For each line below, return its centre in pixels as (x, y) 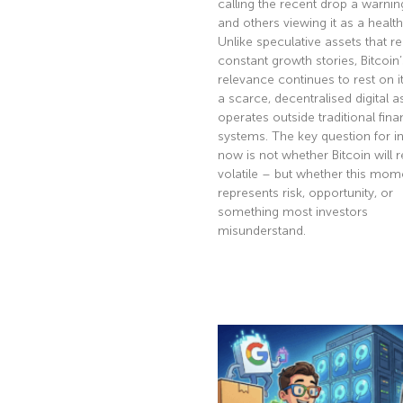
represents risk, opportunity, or (305, 193)
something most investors (292, 212)
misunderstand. (261, 231)
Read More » (251, 273)
